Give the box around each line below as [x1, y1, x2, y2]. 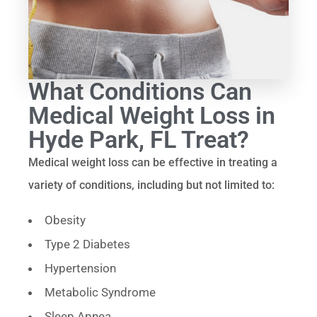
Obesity [45, 212, 86, 227]
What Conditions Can [28, 76, 253, 105]
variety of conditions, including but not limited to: [28, 178, 275, 192]
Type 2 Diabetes [45, 236, 131, 251]
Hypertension [45, 260, 117, 275]
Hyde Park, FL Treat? [28, 125, 250, 154]
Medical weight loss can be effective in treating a [28, 155, 278, 169]
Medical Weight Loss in [28, 100, 276, 129]
